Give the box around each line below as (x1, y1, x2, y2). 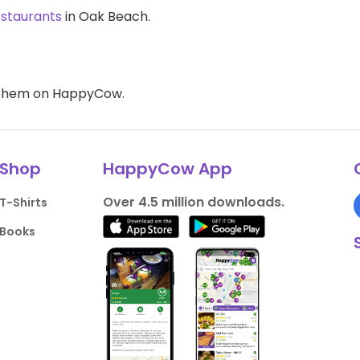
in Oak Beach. (62, 7, 150, 26)
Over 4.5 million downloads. (102, 193, 284, 211)
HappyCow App (102, 157, 232, 180)
